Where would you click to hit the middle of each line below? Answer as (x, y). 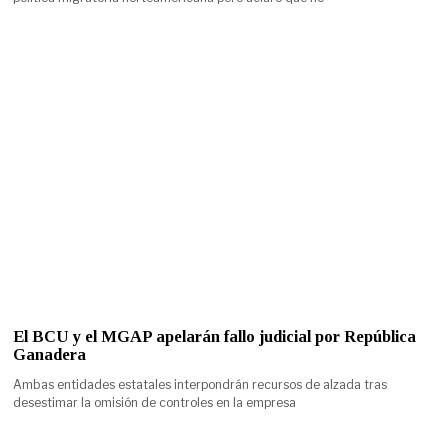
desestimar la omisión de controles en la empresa (155, 402)
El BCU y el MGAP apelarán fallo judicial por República (215, 336)
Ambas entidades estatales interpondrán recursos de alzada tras (200, 384)
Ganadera (50, 354)
